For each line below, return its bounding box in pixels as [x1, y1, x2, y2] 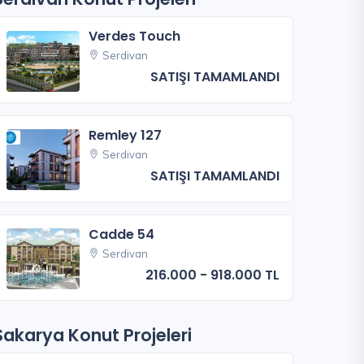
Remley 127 [89, 125, 162, 145]
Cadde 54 [89, 224, 155, 244]
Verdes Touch [89, 27, 181, 45]
